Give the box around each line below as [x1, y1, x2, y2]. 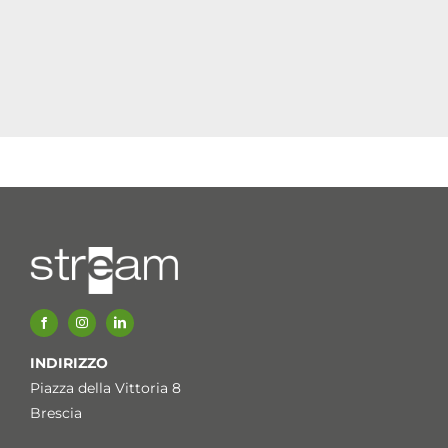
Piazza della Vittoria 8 [29, 379, 181, 398]
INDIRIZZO [29, 354, 108, 373]
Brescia [29, 404, 82, 423]
